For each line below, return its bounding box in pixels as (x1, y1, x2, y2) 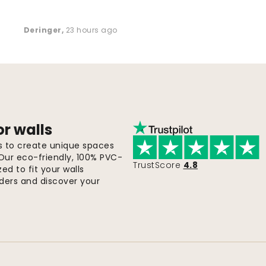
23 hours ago (65, 25, 118, 36)
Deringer (23, 25, 62, 36)
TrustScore (133, 159, 180, 172)
